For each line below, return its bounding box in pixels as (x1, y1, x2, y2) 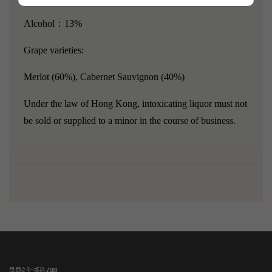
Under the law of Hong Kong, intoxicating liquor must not (24, 98, 247, 108)
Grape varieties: (24, 45, 84, 55)
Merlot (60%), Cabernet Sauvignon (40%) (24, 72, 185, 81)
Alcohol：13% (24, 18, 82, 28)
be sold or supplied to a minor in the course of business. (24, 115, 236, 125)
